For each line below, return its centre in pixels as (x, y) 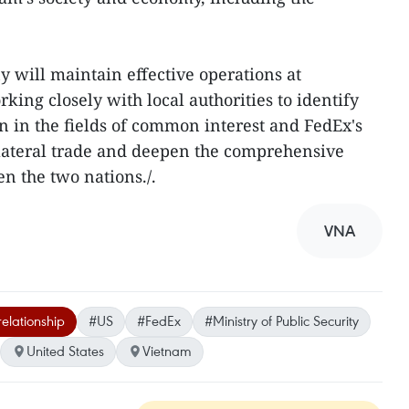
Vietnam (167, 351)
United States (65, 351)
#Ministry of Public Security (282, 320)
